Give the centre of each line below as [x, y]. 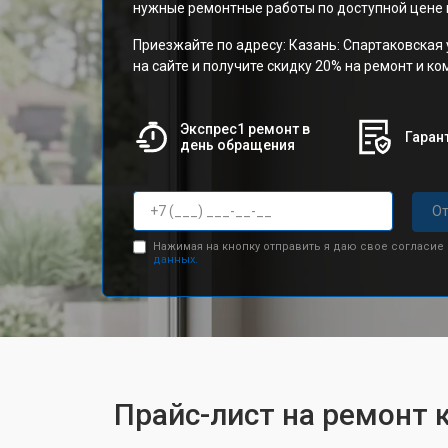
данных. [175, 259]
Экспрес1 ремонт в [244, 129]
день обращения [237, 145]
